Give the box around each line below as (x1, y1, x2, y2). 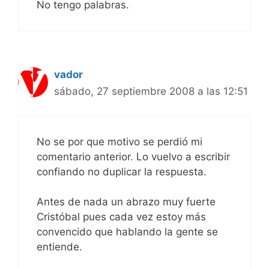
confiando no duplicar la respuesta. (37, 165, 207, 178)
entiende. (37, 241, 82, 253)
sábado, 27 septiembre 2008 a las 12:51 (54, 85, 248, 98)
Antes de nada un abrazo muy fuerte (37, 196, 216, 208)
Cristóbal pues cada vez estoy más (37, 211, 206, 223)
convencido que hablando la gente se (37, 226, 218, 238)
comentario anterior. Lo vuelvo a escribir (37, 150, 230, 163)
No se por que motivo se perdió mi (37, 135, 202, 148)
